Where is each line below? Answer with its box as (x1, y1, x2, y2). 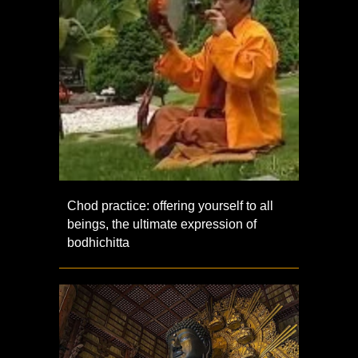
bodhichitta (67, 235, 129, 249)
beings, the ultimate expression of (67, 217, 257, 231)
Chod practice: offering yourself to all (67, 198, 273, 213)
